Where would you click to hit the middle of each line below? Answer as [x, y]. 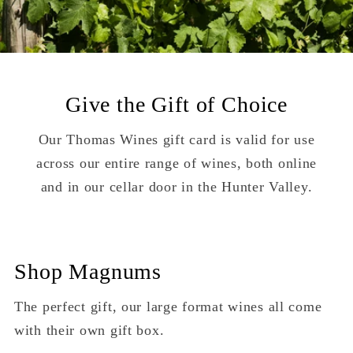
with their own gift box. [89, 331]
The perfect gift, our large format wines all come [168, 307]
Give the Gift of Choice [176, 105]
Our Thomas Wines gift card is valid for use [176, 140]
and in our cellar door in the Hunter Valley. [176, 187]
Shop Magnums [88, 272]
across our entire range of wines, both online [176, 163]
